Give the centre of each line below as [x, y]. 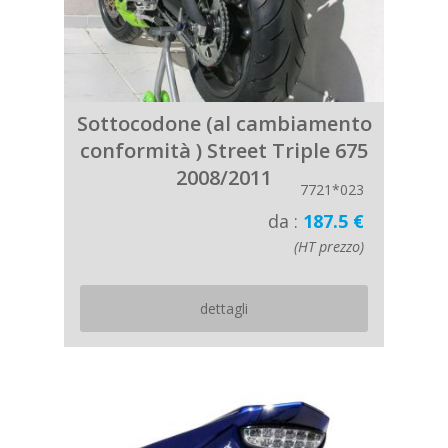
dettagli [224, 308]
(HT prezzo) [329, 246]
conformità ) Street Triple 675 [224, 150]
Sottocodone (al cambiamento [224, 123]
